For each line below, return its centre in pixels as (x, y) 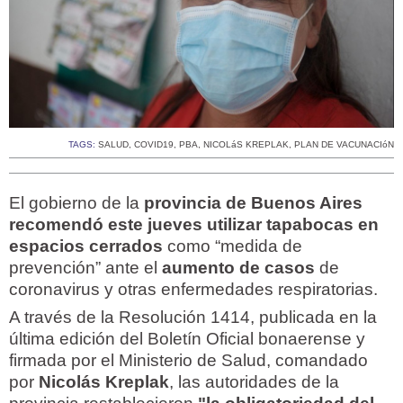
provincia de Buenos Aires (253, 203)
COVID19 (154, 145)
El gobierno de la (76, 203)
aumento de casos (241, 268)
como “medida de (233, 246)
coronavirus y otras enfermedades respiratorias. (193, 290)
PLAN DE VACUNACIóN (344, 145)
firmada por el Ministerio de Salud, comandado (188, 361)
